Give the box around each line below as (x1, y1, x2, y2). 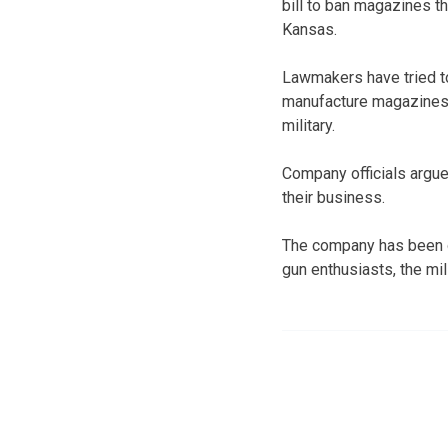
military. (282, 115, 335, 135)
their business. (282, 187, 385, 207)
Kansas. (282, 19, 337, 39)
